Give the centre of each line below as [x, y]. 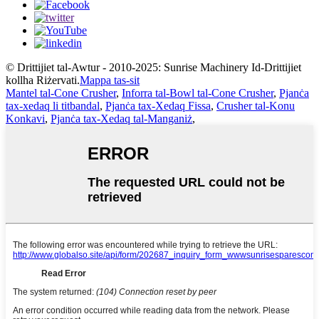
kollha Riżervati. [43, 80]
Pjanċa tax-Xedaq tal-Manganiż [121, 119]
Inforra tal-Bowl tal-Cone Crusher [198, 93]
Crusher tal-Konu [256, 106]
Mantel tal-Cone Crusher [61, 93]
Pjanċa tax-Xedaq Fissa [158, 106]
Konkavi [25, 119]
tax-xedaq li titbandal [53, 106]
